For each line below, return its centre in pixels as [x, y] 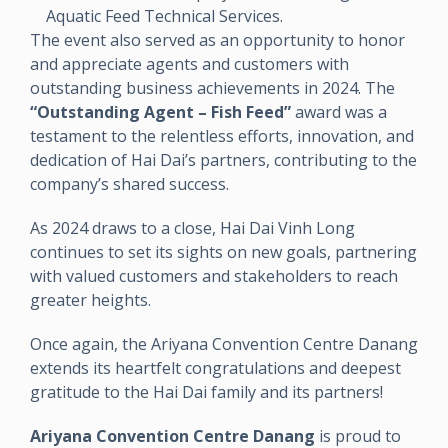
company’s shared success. [129, 183]
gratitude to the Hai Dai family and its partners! [206, 391]
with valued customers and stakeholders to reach [214, 275]
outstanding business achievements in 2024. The [212, 87]
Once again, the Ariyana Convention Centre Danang [224, 343]
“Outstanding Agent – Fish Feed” [160, 111]
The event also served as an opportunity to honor [217, 39]
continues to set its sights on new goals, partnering [223, 251]
